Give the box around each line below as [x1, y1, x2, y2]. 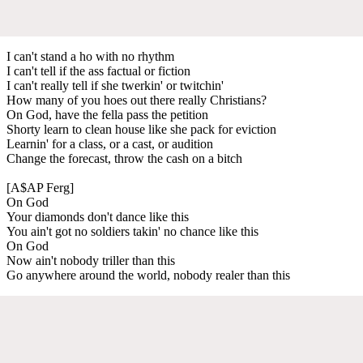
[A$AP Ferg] [6, 180, 74, 194]
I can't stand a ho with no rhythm [6, 49, 174, 63]
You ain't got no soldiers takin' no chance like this [6, 224, 258, 238]
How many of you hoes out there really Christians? [6, 92, 267, 107]
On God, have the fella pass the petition [6, 107, 208, 122]
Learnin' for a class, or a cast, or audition [6, 136, 213, 151]
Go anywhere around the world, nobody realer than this [6, 267, 290, 282]
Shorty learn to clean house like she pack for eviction [6, 122, 276, 136]
